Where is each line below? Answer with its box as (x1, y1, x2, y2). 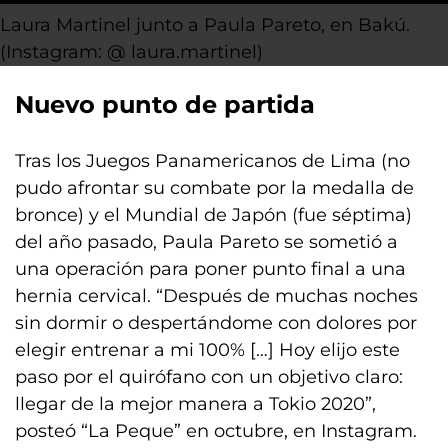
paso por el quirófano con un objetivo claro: (15, 366, 403, 388)
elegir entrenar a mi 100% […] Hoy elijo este (15, 339, 400, 361)
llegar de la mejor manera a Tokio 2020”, (15, 393, 376, 415)
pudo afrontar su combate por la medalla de (15, 177, 414, 199)
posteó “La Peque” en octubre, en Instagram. (15, 420, 417, 442)
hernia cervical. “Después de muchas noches (15, 285, 418, 307)
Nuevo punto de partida (15, 90, 315, 119)
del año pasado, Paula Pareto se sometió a (15, 231, 398, 253)
